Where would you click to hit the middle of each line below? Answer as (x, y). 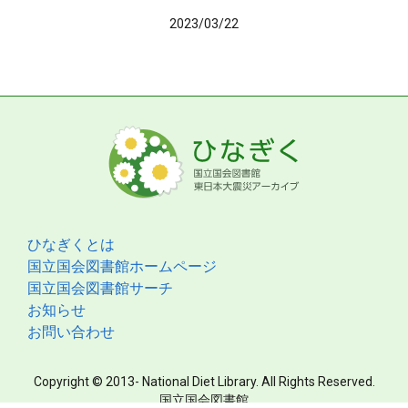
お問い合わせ (71, 332)
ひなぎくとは (71, 245)
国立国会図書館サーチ (100, 288)
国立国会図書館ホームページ (122, 266)
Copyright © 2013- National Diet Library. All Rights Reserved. (204, 382)
